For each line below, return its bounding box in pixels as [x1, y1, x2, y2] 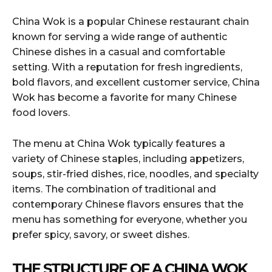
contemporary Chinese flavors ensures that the [12, 198, 243, 210]
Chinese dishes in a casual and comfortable [12, 46, 225, 58]
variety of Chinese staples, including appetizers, [12, 152, 244, 165]
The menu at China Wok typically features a [12, 137, 225, 149]
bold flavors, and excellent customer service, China [12, 76, 260, 88]
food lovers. [12, 106, 70, 118]
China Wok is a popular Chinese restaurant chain [12, 15, 249, 27]
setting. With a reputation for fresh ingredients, [12, 61, 242, 73]
